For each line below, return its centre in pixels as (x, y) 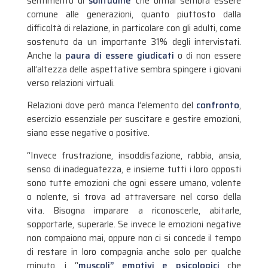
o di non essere (208, 56)
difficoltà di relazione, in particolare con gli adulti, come (134, 28)
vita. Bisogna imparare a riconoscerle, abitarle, (134, 210)
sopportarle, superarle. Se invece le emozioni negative (134, 224)
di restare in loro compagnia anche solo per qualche (134, 252)
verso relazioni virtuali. (71, 83)
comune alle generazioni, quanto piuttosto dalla (134, 15)
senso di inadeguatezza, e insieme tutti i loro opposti (134, 169)
